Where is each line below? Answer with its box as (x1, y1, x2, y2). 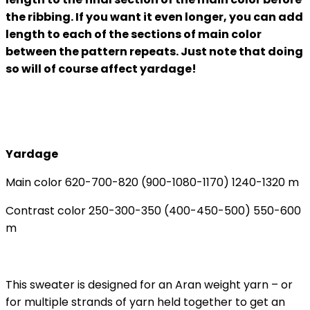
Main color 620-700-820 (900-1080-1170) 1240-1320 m (6, 174, 299, 190)
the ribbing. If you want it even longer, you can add (6, 8, 303, 25)
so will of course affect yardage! (6, 60, 197, 77)
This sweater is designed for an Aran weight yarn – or (6, 276, 293, 293)
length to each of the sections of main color (6, 26, 262, 42)
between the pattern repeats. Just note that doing (6, 43, 303, 60)
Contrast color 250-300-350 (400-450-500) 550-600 (6, 202, 301, 219)
